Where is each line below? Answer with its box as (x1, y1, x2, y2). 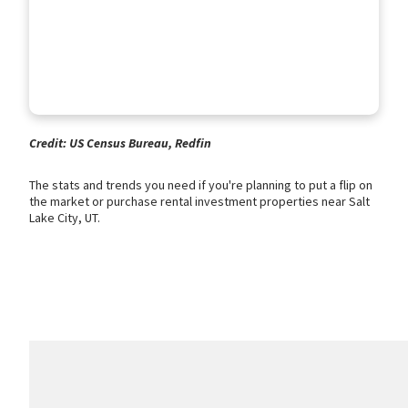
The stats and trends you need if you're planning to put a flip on (29, 177, 372, 194)
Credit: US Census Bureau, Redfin (29, 135, 211, 152)
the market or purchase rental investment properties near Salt (29, 193, 370, 210)
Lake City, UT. (29, 209, 100, 227)
